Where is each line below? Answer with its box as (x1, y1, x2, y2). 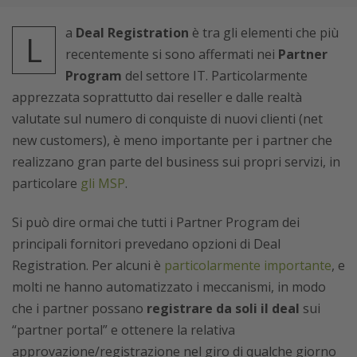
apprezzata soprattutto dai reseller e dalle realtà (12, 88, 302, 106)
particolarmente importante (164, 257, 331, 274)
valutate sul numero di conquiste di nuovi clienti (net (12, 110, 323, 127)
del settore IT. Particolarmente (122, 67, 308, 84)
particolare (12, 175, 77, 192)
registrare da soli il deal (147, 300, 300, 317)
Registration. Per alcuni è (12, 257, 164, 274)
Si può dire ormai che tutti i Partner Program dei (12, 214, 300, 231)
